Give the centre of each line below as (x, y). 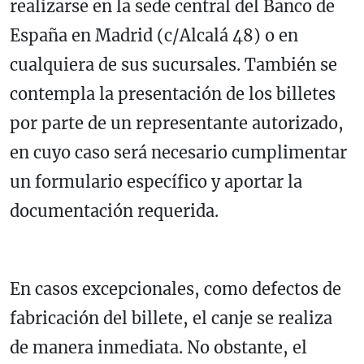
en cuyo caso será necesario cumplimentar (178, 152)
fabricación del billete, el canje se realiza (171, 318)
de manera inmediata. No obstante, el (158, 347)
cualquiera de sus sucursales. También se (173, 64)
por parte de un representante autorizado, (177, 123)
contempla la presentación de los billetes (173, 93)
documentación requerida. (114, 210)
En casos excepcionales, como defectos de (175, 288)
